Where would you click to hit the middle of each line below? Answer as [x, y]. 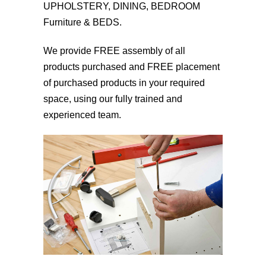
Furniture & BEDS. [82, 22]
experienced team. [82, 115]
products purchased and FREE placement [131, 66]
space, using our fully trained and [113, 99]
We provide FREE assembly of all [114, 50]
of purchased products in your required [124, 83]
